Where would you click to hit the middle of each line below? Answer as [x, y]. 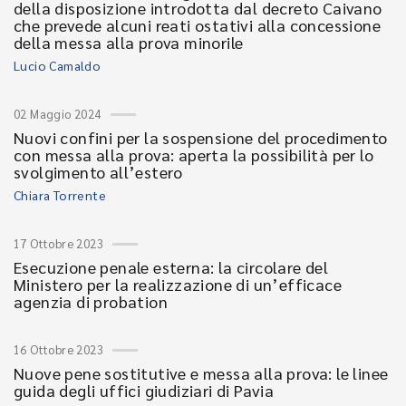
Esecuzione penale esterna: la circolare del [171, 267]
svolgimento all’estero [98, 172]
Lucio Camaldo [58, 65]
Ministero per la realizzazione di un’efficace [178, 284]
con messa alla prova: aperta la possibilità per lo [193, 155]
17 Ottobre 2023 [58, 243]
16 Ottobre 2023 [58, 349]
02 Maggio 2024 [58, 114]
